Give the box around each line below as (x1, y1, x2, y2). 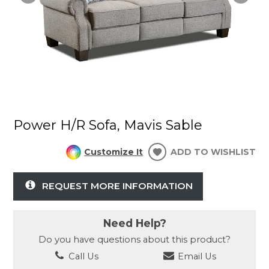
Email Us (175, 250, 217, 262)
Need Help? (103, 216, 166, 229)
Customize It (84, 147, 144, 158)
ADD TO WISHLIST (170, 147, 256, 158)
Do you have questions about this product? (38, 234, 231, 246)
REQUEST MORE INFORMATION (41, 180, 193, 192)
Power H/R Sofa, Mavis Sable (13, 117, 203, 134)
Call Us (65, 250, 98, 262)
